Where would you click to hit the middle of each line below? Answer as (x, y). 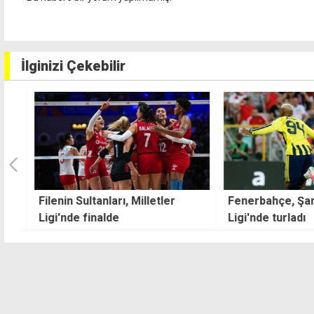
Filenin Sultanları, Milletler (101, 200)
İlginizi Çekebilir (73, 66)
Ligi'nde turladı (260, 217)
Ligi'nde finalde (73, 217)
